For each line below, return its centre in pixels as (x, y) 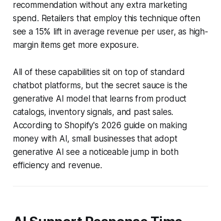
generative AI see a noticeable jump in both (95, 152)
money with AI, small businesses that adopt (95, 138)
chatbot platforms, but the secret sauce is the (100, 85)
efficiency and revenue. (57, 165)
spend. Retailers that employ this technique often (106, 18)
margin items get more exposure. (75, 45)
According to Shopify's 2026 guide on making (100, 125)
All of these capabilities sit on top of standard (99, 72)
